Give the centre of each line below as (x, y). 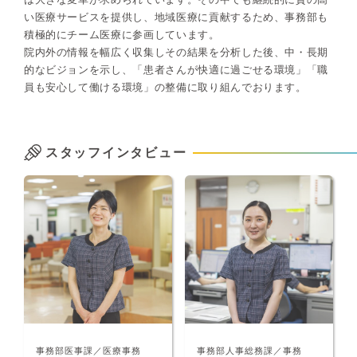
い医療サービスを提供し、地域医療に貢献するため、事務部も (176, 18)
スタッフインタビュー (116, 152)
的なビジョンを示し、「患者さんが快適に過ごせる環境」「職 (176, 70)
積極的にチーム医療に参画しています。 (122, 35)
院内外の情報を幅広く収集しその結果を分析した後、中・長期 (176, 53)
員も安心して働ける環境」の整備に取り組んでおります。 (165, 88)
